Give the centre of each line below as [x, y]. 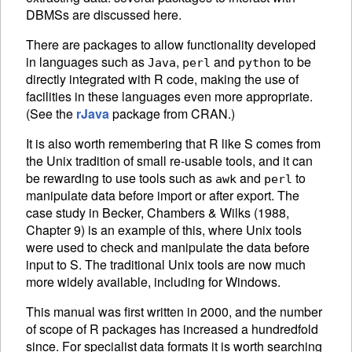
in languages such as [87, 62]
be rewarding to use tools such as [121, 178]
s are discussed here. [122, 15]
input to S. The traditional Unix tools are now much [166, 265]
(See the [51, 114]
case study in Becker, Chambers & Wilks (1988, [158, 213]
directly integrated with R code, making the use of [162, 79]
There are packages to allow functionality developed [171, 45]
